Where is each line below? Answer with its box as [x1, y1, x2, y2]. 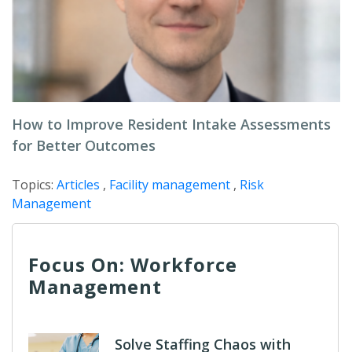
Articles [57, 176, 100, 193]
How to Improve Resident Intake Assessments [12, 115, 331, 134]
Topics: [12, 176, 57, 193]
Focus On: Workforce [28, 251, 237, 277]
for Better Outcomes [12, 136, 156, 155]
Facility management [109, 176, 230, 193]
